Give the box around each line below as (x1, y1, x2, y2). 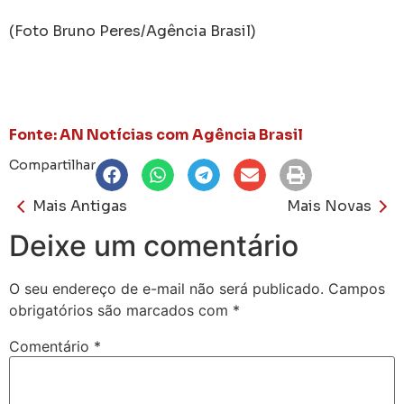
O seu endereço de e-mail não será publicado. (9, 280, 324, 298)
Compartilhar (9, 157, 96, 174)
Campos (328, 280, 385, 298)
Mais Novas (287, 197, 372, 216)
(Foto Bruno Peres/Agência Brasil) (9, 21, 256, 41)
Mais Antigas (32, 197, 127, 216)
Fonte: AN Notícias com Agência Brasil (9, 124, 303, 144)
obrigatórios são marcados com (9, 301, 233, 320)
